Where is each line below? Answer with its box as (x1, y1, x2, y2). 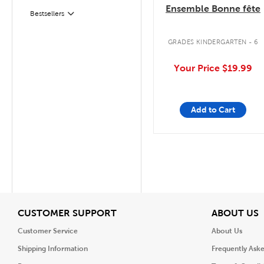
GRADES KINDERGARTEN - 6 (167, 38, 259, 45)
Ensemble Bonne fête (166, 3, 260, 14)
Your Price (174, 62, 222, 73)
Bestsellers (30, 9, 64, 18)
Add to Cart (191, 105, 235, 114)
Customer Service (18, 227, 78, 235)
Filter (29, 12, 45, 21)
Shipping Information (18, 245, 88, 253)
